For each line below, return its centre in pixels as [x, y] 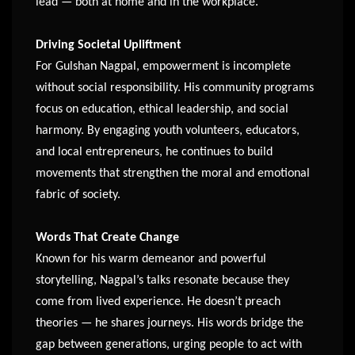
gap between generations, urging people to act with [169, 345]
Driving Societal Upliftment [109, 46]
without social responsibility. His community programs [175, 88]
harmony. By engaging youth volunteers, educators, [168, 131]
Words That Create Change [107, 238]
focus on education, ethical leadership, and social [162, 110]
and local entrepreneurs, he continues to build [154, 153]
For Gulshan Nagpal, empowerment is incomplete [163, 67]
